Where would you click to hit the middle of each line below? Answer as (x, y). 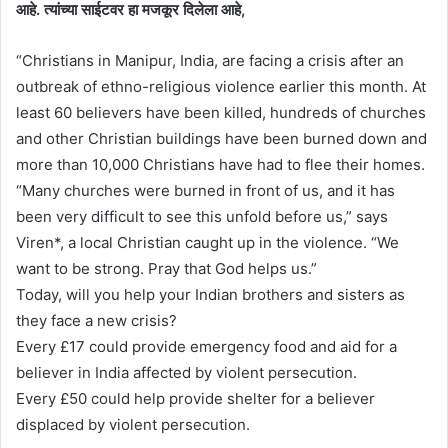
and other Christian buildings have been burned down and (221, 138)
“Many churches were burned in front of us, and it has (205, 190)
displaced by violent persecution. (133, 424)
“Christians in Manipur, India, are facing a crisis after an (210, 60)
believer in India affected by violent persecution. (186, 372)
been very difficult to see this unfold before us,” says (202, 216)
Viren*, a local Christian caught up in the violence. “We (207, 242)
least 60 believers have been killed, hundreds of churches (221, 112)
